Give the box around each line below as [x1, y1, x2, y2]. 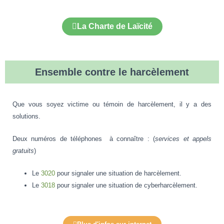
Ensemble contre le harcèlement [35, 66, 189, 78]
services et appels [155, 135, 212, 143]
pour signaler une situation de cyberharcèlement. [55, 181, 197, 189]
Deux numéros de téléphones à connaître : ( [12, 135, 155, 143]
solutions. [12, 112, 40, 120]
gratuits [12, 147, 34, 155]
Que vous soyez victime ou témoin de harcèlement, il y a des [12, 100, 211, 108]
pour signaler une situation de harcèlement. [55, 169, 181, 177]
